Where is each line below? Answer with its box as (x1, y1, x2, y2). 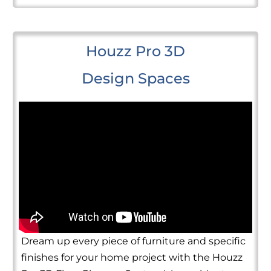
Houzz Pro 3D (86, 42, 185, 60)
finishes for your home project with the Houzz (21, 251, 243, 263)
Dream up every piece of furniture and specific (21, 235, 246, 247)
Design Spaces (81, 69, 190, 87)
